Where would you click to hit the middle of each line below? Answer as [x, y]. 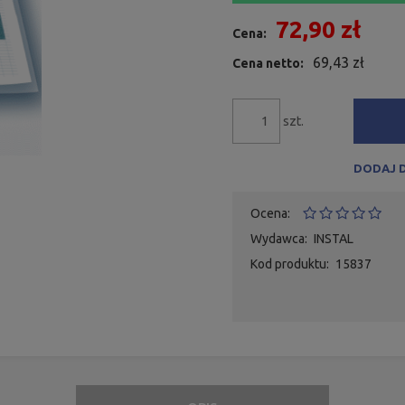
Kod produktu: [289, 264]
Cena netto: [268, 63]
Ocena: [270, 213]
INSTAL [333, 238]
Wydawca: [278, 238]
